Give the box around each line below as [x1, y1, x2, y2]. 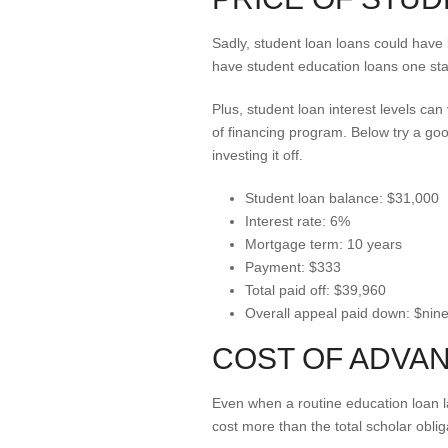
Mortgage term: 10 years [244, 236, 402, 252]
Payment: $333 [244, 259, 341, 275]
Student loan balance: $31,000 [244, 190, 439, 206]
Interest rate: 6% [244, 213, 350, 229]
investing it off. [212, 147, 303, 163]
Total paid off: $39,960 [244, 282, 386, 298]
